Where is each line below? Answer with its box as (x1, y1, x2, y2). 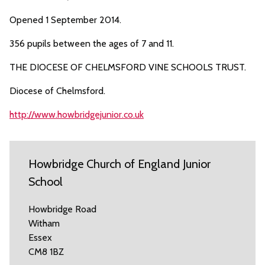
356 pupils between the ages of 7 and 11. (9, 38, 174, 49)
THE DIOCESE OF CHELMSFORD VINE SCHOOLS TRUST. (9, 62, 246, 73)
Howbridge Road (28, 203, 96, 215)
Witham (28, 218, 60, 229)
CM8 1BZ (28, 246, 64, 257)
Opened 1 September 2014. (9, 14, 121, 25)
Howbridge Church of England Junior (28, 157, 211, 171)
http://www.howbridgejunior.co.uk (9, 109, 144, 120)
